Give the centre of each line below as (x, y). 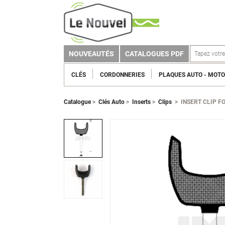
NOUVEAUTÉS (91, 54)
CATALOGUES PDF (154, 54)
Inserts (141, 102)
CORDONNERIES (122, 75)
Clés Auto (111, 102)
